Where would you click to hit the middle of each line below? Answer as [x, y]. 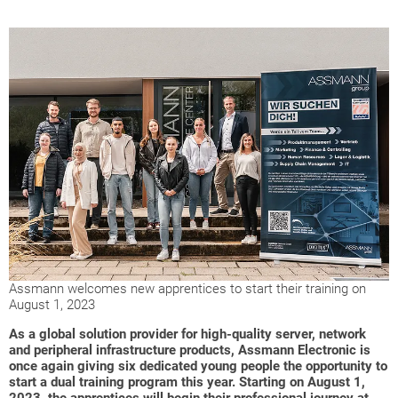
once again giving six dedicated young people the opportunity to [198, 366]
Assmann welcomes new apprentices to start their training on [187, 289]
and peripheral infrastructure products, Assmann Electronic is [190, 350]
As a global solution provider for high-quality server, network [187, 334]
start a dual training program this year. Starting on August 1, [187, 382]
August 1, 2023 [52, 305]
